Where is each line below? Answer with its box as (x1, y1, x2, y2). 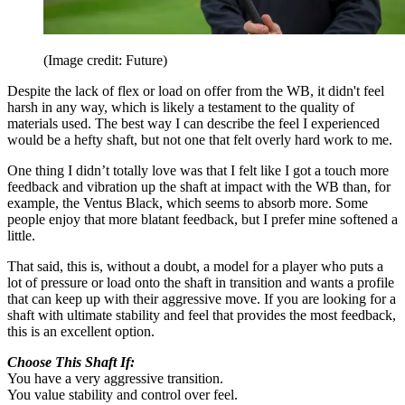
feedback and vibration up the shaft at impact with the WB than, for (7, 179, 391, 195)
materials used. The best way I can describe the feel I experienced (7, 116, 380, 132)
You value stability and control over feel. (7, 387, 238, 403)
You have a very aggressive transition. (7, 371, 223, 387)
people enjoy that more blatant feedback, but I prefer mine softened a (7, 212, 398, 228)
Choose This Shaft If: (7, 354, 135, 371)
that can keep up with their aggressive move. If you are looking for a (7, 291, 396, 307)
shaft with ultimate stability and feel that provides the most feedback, (7, 307, 396, 324)
